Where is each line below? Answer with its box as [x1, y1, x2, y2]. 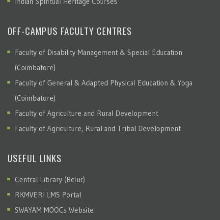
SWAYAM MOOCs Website [15, 205, 94, 215]
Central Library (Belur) [15, 174, 85, 184]
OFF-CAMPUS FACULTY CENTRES [7, 23, 132, 37]
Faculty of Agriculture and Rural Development [15, 108, 158, 118]
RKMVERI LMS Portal [15, 190, 81, 199]
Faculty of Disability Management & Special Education [15, 47, 182, 57]
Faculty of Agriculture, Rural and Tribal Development [15, 123, 181, 133]
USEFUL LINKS [7, 150, 62, 165]
